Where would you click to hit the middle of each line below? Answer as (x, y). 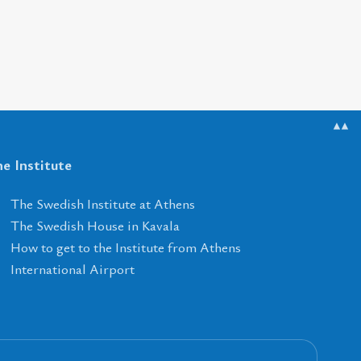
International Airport (72, 269)
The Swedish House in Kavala (95, 226)
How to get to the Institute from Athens (125, 247)
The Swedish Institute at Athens (102, 204)
